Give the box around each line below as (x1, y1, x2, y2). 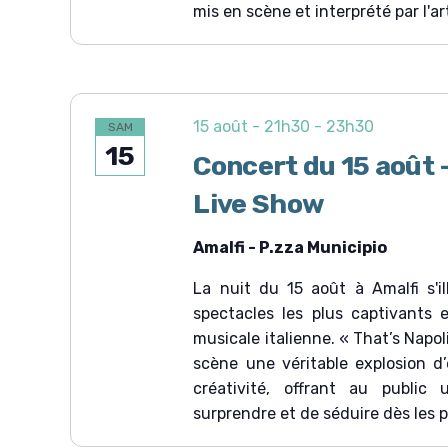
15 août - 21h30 (193, 117, 311, 136)
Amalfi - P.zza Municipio (193, 238, 388, 257)
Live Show (193, 188, 325, 220)
